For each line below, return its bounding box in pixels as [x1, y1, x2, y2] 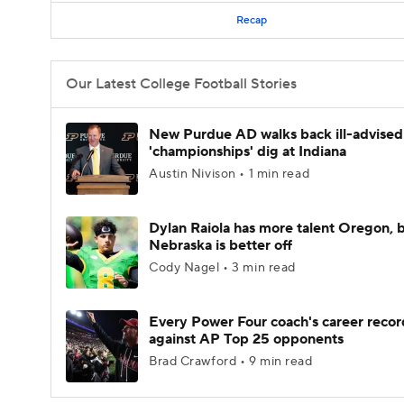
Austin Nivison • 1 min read [149, 166, 310, 182]
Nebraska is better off [149, 236, 292, 254]
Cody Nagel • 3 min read [149, 260, 296, 276]
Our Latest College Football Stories [66, 75, 297, 93]
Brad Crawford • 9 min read [149, 353, 313, 370]
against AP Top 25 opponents [149, 330, 344, 348]
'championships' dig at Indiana [149, 142, 346, 161]
